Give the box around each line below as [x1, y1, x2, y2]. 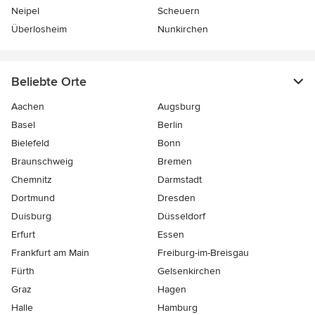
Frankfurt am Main [11, 246, 89, 259]
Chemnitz [11, 173, 52, 186]
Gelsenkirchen [157, 264, 221, 277]
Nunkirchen [157, 22, 208, 35]
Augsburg [157, 100, 200, 112]
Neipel [11, 4, 39, 17]
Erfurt [11, 228, 35, 240]
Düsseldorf [157, 210, 205, 222]
